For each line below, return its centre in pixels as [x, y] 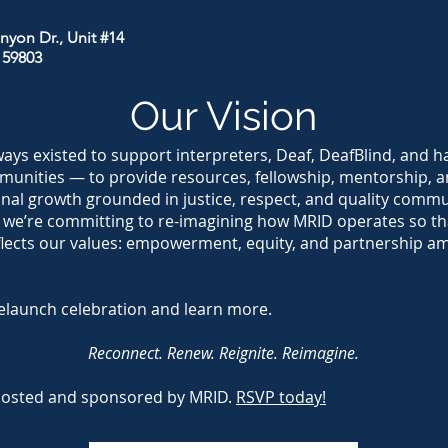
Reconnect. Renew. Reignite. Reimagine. [223, 353]
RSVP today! [281, 397]
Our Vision [223, 115]
